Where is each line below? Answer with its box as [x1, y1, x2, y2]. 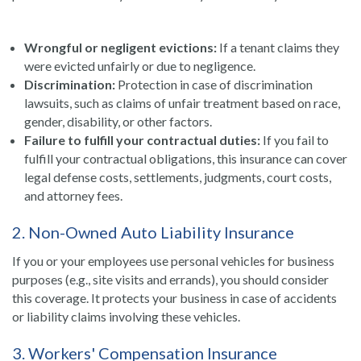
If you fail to [260, 132, 329, 147]
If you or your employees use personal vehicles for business [12, 253, 334, 268]
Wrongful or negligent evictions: [24, 39, 217, 55]
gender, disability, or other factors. [24, 114, 212, 129]
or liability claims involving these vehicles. [12, 309, 240, 324]
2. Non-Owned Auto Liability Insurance [12, 222, 294, 242]
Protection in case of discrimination [115, 77, 313, 92]
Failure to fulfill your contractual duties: [24, 132, 260, 147]
